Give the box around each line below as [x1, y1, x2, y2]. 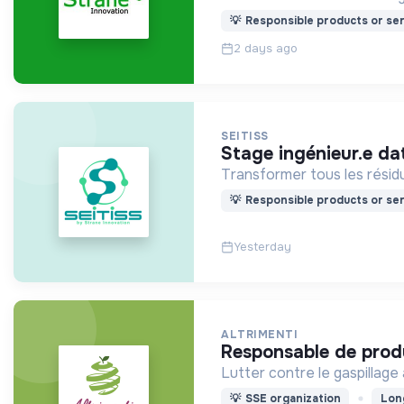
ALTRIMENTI [221, 327, 298, 343]
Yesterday [234, 239, 291, 255]
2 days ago [234, 41, 298, 57]
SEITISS [221, 129, 269, 144]
